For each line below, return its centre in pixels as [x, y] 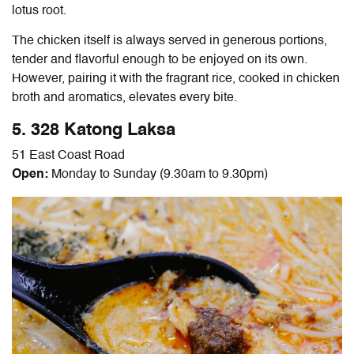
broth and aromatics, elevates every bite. [126, 98]
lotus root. [41, 11]
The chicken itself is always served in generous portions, [169, 41]
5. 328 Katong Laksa [94, 130]
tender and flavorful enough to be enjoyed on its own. [160, 60]
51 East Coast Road [68, 155]
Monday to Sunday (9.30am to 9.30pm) [160, 174]
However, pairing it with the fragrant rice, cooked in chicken [176, 79]
